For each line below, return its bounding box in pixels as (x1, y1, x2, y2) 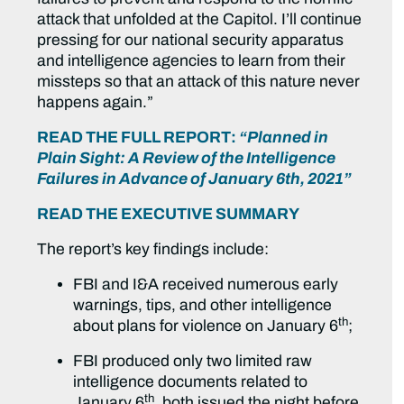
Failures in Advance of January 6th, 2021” (37, 170, 353, 188)
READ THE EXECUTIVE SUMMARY (37, 206, 300, 224)
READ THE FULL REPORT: (37, 129, 240, 147)
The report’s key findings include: (37, 241, 270, 259)
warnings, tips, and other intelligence (73, 297, 333, 315)
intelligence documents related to (73, 373, 308, 391)
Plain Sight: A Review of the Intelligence (37, 150, 336, 168)
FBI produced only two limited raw (73, 353, 313, 371)
